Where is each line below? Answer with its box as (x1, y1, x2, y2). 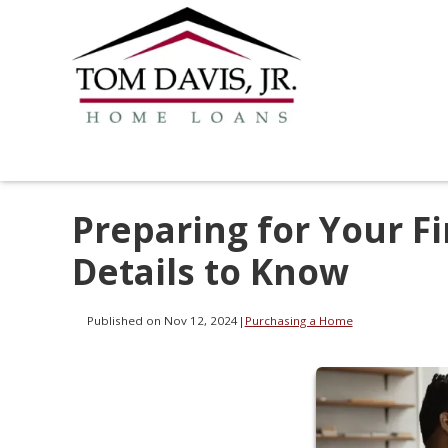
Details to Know (72, 248, 349, 296)
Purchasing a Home (244, 312, 353, 328)
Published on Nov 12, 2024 (86, 312, 238, 328)
